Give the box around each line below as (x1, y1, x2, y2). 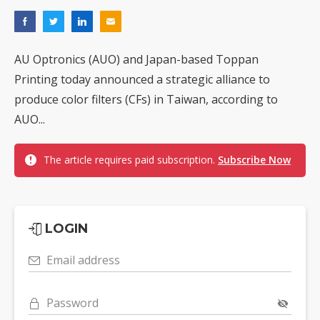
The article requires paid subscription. (44, 153, 218, 167)
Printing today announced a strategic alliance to (14, 71, 270, 88)
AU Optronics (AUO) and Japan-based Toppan (14, 51, 259, 68)
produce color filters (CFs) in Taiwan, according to (14, 91, 278, 108)
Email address (46, 252, 120, 269)
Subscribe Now (218, 153, 291, 167)
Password (46, 295, 99, 311)
